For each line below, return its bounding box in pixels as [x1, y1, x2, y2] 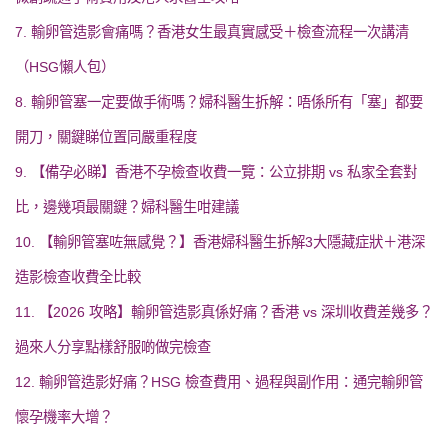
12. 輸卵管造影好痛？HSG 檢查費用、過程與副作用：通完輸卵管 [15, 373, 423, 390]
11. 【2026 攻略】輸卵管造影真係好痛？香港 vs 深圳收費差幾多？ [15, 303, 433, 320]
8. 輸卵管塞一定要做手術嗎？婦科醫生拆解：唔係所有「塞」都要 [15, 93, 423, 110]
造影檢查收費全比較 [15, 268, 141, 285]
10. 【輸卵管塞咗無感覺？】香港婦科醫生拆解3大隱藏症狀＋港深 [15, 233, 425, 250]
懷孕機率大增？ [15, 408, 113, 425]
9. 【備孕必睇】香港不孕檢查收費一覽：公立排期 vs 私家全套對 [15, 163, 417, 180]
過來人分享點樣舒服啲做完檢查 [15, 338, 211, 355]
